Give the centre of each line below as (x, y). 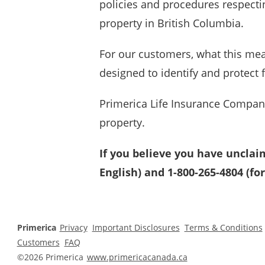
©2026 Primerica (51, 257)
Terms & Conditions (223, 227)
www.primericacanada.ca (137, 257)
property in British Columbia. (172, 23)
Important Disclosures (136, 227)
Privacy (73, 227)
